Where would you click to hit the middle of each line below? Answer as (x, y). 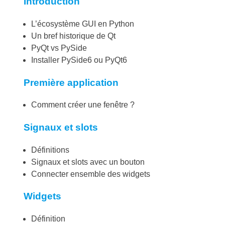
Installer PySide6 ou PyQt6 (79, 60)
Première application (71, 82)
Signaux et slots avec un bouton (88, 162)
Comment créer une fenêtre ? (83, 105)
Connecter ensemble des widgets (91, 174)
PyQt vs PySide (59, 48)
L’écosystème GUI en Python (83, 24)
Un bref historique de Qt (73, 36)
